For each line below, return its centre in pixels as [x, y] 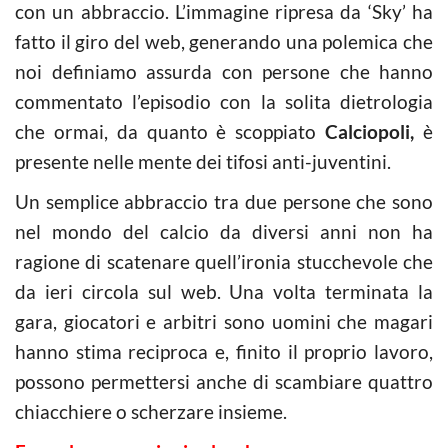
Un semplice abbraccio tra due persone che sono [224, 201]
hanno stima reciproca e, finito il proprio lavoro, [224, 351]
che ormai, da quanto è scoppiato [170, 131]
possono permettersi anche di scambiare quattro [224, 381]
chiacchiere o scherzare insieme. [151, 411]
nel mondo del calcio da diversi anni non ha [224, 231]
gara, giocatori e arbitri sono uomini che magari [224, 321]
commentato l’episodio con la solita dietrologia [224, 101]
